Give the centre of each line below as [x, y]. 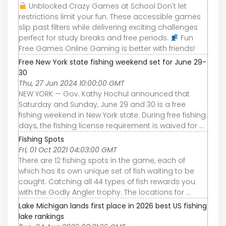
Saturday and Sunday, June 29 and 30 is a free [102, 104]
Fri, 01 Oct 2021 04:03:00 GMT [68, 150]
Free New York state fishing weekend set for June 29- [112, 62]
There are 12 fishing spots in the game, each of [102, 160]
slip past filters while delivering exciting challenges [108, 27]
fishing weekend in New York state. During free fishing [112, 115]
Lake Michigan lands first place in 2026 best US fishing [113, 206]
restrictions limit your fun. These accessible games [110, 16]
